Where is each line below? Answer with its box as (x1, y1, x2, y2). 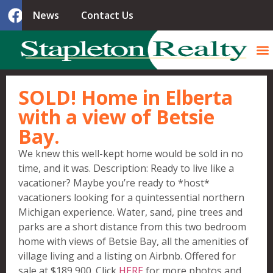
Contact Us (80, 9, 133, 22)
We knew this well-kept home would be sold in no (18, 147, 243, 160)
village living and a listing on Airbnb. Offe (18, 249, 204, 263)
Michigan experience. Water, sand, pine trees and (18, 205, 243, 219)
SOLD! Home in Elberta (18, 84, 233, 110)
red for (204, 249, 236, 263)
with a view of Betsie (18, 104, 214, 130)
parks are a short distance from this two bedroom (18, 220, 246, 233)
